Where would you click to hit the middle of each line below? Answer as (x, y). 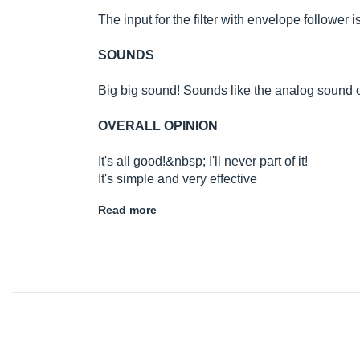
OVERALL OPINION (158, 126)
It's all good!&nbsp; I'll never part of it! (203, 162)
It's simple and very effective (178, 179)
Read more (127, 210)
